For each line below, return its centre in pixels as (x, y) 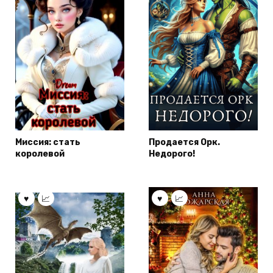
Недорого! (172, 154)
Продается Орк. (184, 142)
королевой (40, 154)
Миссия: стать (48, 142)
